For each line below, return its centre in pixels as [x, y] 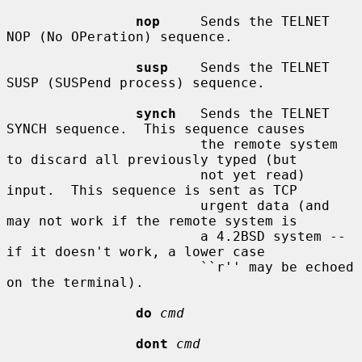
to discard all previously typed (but [152, 159]
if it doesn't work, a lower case [136, 251]
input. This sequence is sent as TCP [152, 190]
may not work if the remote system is [152, 221]
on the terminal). [75, 282]
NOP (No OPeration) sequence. [120, 36]
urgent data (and [103, 205]
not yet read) [103, 175]
